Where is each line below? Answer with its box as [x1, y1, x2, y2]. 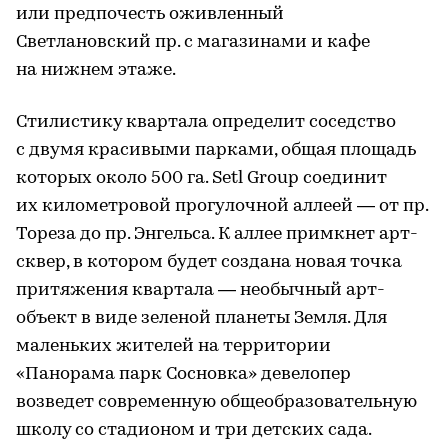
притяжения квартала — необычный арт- [16, 281, 385, 301]
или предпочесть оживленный [16, 5, 284, 25]
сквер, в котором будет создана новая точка [16, 253, 402, 273]
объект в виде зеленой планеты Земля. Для [16, 309, 387, 329]
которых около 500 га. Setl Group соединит [16, 169, 387, 189]
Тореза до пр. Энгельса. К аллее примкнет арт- [16, 225, 418, 245]
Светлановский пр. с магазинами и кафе [16, 33, 370, 53]
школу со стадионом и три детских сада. [16, 421, 372, 441]
